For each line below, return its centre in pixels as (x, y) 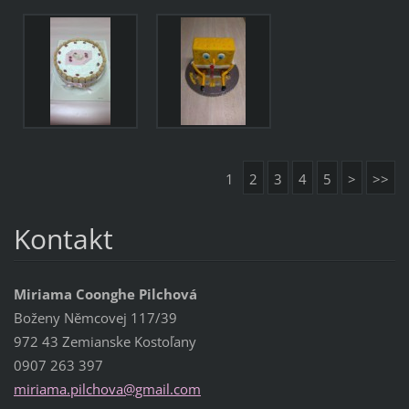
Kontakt (63, 238)
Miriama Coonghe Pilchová (105, 294)
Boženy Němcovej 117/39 (95, 318)
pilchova (96, 389)
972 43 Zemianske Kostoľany (105, 342)
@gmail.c (151, 389)
